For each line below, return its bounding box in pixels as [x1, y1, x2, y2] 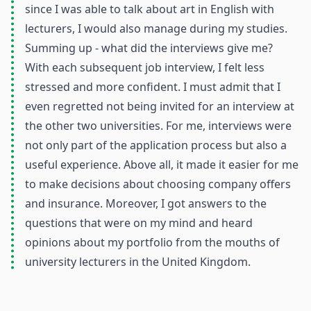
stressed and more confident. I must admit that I [25, 79, 280, 94]
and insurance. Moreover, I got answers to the [25, 196, 267, 211]
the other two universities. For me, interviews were [25, 118, 292, 133]
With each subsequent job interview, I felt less [25, 60, 264, 75]
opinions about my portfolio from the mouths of [25, 235, 280, 250]
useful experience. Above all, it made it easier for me [25, 157, 299, 172]
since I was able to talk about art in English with [25, 1, 274, 17]
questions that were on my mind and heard [25, 215, 253, 230]
